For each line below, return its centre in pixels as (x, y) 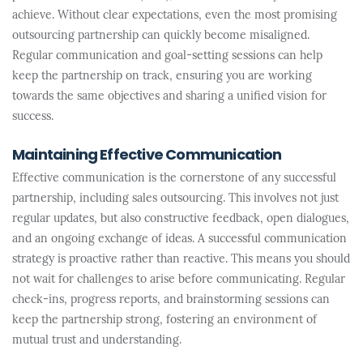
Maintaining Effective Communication (147, 156)
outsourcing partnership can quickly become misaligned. (161, 36)
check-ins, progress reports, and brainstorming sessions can (171, 300)
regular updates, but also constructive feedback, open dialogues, (181, 219)
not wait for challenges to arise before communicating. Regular (179, 280)
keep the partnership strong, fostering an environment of (164, 320)
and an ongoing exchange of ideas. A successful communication (179, 239)
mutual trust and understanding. (97, 341)
